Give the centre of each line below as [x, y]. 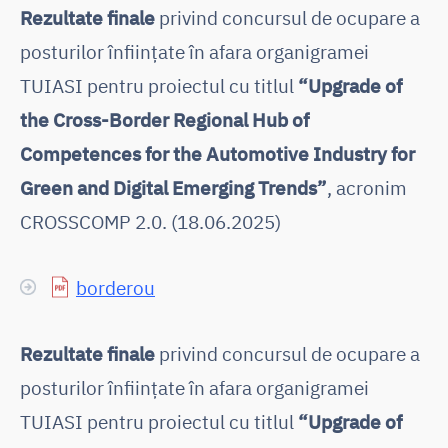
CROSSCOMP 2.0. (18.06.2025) [150, 221]
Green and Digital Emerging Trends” [173, 187]
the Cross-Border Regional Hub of [164, 119]
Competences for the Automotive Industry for [217, 153]
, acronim [367, 187]
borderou [115, 287]
